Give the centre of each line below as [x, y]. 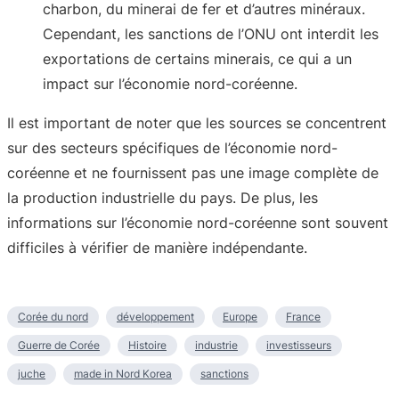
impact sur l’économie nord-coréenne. [170, 83]
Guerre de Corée [59, 345]
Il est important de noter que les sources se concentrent [197, 122]
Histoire [147, 345]
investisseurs [299, 345]
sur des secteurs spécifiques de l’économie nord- [172, 147]
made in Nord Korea [123, 373]
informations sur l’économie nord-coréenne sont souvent [198, 222]
